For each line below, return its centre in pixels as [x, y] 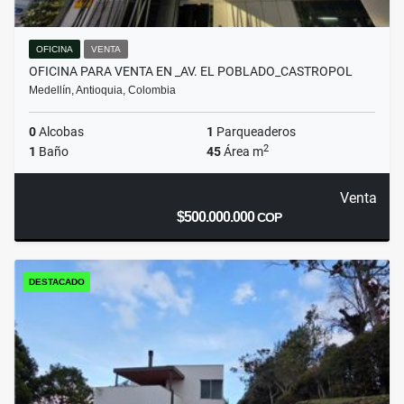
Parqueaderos [255, 132]
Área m [242, 152]
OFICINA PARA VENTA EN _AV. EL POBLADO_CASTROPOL [191, 72]
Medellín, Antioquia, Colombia [102, 91]
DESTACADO [57, 282]
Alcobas [60, 132]
